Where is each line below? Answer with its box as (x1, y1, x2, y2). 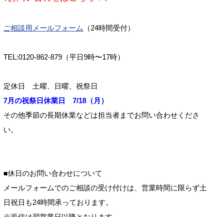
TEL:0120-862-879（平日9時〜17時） (3, 52, 124, 61)
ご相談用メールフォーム (3, 23, 83, 32)
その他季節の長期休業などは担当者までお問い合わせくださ (3, 110, 200, 119)
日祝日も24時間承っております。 (3, 198, 113, 206)
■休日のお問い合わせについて (3, 169, 102, 177)
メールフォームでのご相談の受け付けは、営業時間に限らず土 (3, 183, 207, 192)
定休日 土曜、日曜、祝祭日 (3, 81, 98, 90)
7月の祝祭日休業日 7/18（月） (3, 96, 108, 105)
